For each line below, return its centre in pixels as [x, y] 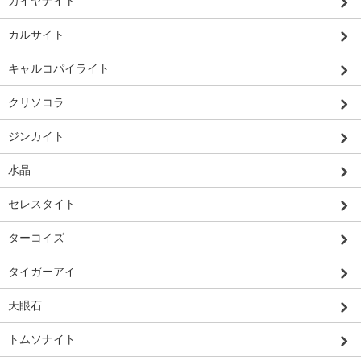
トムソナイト [42, 339]
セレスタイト [42, 203]
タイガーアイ [42, 271]
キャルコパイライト [59, 68]
